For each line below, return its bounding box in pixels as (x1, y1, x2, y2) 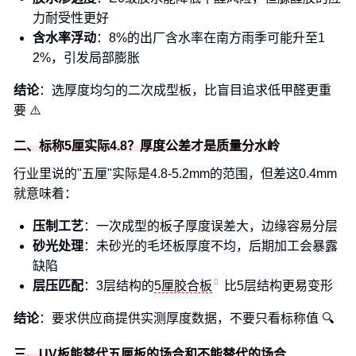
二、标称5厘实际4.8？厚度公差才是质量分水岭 (14, 139, 280, 153)
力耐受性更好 (33, 11, 109, 25)
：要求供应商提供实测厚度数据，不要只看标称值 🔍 (39, 311, 334, 325)
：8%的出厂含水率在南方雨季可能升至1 (96, 31, 325, 44)
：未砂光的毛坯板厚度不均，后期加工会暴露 (83, 239, 338, 253)
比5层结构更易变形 (224, 279, 333, 292)
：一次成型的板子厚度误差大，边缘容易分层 (83, 219, 338, 233)
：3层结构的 (83, 279, 154, 292)
